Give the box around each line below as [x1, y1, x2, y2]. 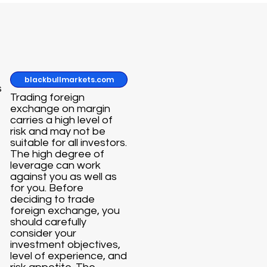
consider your [10, 227, 77, 239]
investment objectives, [10, 238, 121, 250]
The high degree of [10, 148, 105, 160]
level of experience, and [10, 250, 128, 262]
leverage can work [10, 159, 101, 171]
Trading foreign [10, 91, 85, 103]
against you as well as [10, 170, 117, 182]
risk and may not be [10, 125, 106, 137]
